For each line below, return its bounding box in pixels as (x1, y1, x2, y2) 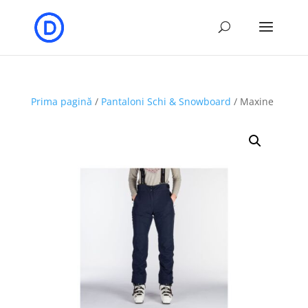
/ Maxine (230, 95, 274, 108)
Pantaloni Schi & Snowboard (100, 95, 231, 108)
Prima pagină (30, 95, 92, 108)
